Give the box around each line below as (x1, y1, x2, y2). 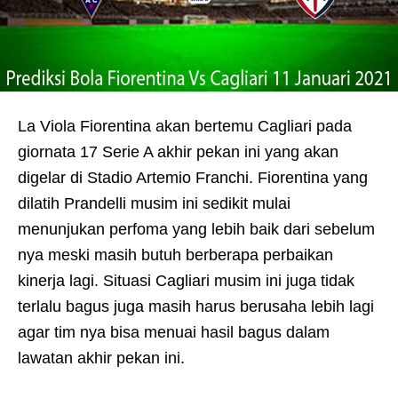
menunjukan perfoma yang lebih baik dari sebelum (18, 220, 375, 239)
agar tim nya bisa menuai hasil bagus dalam (18, 323, 330, 342)
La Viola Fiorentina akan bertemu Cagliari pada (18, 117, 352, 136)
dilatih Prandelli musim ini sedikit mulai (18, 195, 291, 213)
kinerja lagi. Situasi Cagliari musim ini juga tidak (18, 272, 354, 291)
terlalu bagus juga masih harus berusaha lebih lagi (18, 298, 374, 316)
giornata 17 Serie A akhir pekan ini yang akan (18, 143, 338, 162)
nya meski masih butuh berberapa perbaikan (18, 246, 333, 265)
